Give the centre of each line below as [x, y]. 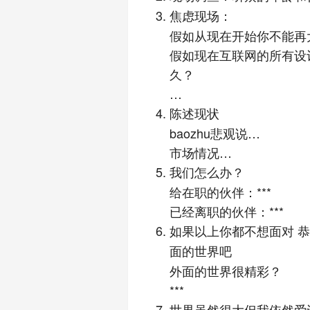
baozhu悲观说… [215, 133]
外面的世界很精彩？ [225, 270]
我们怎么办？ [207, 172]
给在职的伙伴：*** [220, 191]
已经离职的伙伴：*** [226, 211]
